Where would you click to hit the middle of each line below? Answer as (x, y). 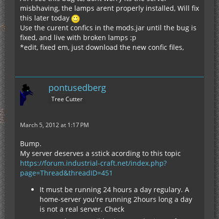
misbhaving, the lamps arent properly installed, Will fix (109, 8)
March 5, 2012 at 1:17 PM (55, 125)
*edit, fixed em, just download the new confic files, (102, 47)
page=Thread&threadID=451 (66, 173)
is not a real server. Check (82, 209)
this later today (46, 18)
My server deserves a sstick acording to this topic (100, 153)
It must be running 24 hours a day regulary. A (114, 189)
